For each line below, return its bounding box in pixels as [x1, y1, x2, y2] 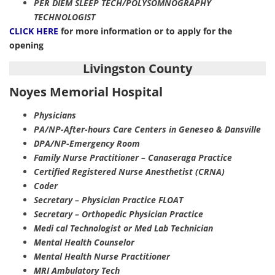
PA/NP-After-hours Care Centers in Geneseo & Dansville [34, 123, 261, 135]
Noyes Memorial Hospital [9, 83, 163, 100]
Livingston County [83, 60, 192, 77]
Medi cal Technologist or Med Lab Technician [34, 222, 213, 234]
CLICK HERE [9, 25, 58, 37]
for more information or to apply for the [58, 25, 232, 37]
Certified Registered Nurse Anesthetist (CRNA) [34, 165, 225, 177]
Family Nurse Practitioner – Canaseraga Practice [34, 151, 232, 163]
